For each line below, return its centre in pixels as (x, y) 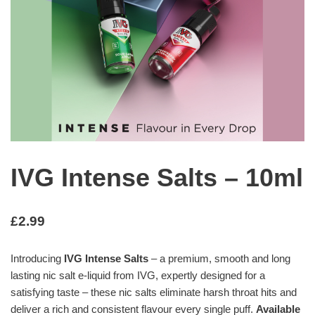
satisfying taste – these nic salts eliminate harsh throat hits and (154, 292)
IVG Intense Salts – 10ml (157, 178)
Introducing (36, 259)
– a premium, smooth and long (219, 259)
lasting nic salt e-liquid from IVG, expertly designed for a (138, 276)
